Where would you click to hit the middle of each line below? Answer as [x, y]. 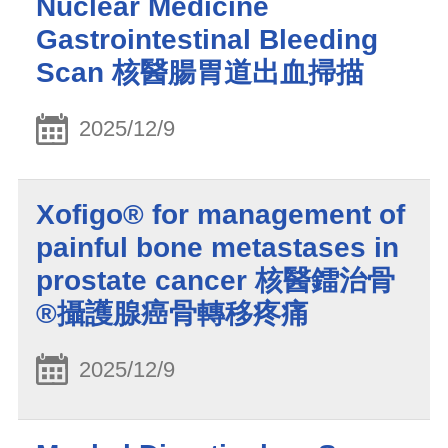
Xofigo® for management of [220, 214]
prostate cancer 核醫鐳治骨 [215, 280]
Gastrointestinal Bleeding [207, 40]
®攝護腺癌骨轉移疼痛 [172, 313]
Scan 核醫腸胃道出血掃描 [200, 73]
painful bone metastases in [217, 247]
